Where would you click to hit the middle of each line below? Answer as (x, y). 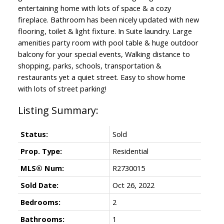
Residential (130, 151)
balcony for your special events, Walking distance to (104, 54)
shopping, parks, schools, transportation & (89, 65)
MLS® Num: (42, 168)
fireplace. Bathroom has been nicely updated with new (108, 19)
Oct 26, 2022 (133, 185)
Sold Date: (39, 185)
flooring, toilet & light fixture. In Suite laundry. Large (105, 31)
